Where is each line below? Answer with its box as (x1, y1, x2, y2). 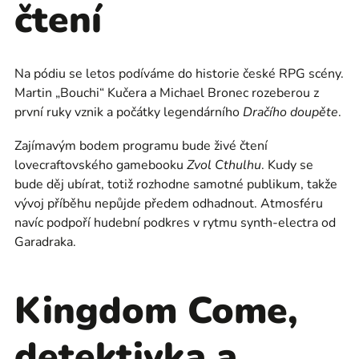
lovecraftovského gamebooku (14, 156, 187, 174)
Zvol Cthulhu (187, 156, 261, 174)
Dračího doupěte (243, 103, 338, 121)
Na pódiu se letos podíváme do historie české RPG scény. (14, 65, 344, 83)
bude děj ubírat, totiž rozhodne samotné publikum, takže (14, 175, 337, 193)
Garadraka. (14, 233, 76, 251)
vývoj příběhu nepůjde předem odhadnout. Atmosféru (14, 195, 323, 212)
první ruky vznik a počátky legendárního (14, 103, 243, 121)
